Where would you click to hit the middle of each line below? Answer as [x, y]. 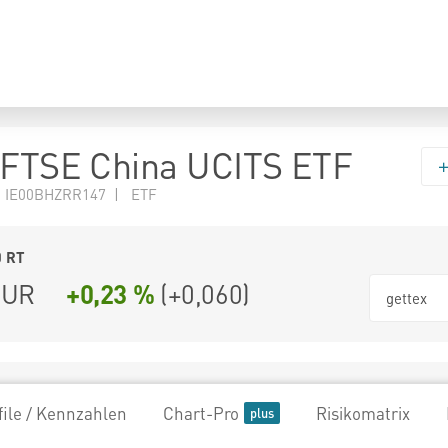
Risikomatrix [363, 413]
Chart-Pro [201, 413]
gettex [406, 297]
